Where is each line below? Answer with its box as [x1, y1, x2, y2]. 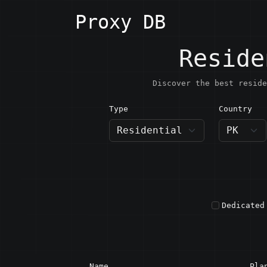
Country [219, 104, 252, 113]
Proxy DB [75, 11, 166, 33]
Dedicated [222, 201, 265, 210]
